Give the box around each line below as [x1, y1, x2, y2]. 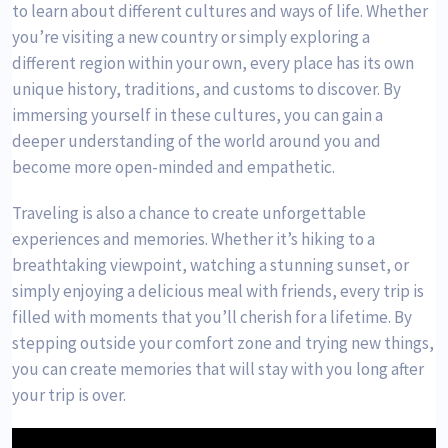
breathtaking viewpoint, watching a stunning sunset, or [12, 254, 409, 277]
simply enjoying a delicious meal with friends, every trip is [12, 280, 424, 303]
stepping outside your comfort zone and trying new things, [12, 332, 434, 355]
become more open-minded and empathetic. [12, 156, 335, 179]
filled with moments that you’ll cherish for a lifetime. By [12, 306, 412, 329]
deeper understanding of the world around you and [12, 130, 381, 153]
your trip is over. [12, 384, 126, 407]
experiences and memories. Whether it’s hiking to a [12, 228, 375, 251]
